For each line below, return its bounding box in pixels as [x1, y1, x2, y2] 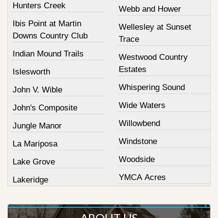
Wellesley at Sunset [118, 22, 191, 32]
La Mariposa [13, 139, 57, 148]
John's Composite [13, 103, 77, 112]
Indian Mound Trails [13, 49, 84, 58]
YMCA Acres [118, 172, 166, 182]
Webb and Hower [118, 4, 181, 14]
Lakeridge [13, 175, 48, 184]
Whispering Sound [118, 82, 185, 92]
